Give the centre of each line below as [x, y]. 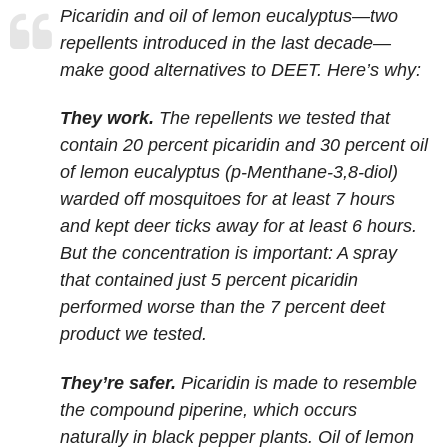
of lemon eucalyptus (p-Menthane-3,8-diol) [229, 172]
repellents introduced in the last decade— [225, 42]
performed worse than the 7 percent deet [222, 307]
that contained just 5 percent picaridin [209, 280]
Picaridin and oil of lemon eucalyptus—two [229, 15]
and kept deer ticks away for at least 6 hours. [238, 226]
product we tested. [133, 334]
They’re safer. [120, 382]
